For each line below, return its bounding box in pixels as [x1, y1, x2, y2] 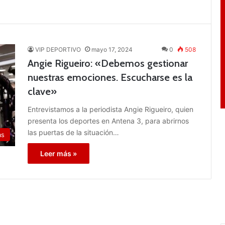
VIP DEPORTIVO [35, 45, 81, 53]
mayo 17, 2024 [91, 45, 133, 53]
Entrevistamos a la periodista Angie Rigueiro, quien [28, 104, 193, 114]
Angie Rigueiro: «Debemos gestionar [28, 57, 188, 69]
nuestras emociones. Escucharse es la [28, 71, 192, 83]
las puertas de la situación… [28, 128, 119, 137]
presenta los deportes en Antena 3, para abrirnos [28, 116, 189, 125]
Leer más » [40, 149, 77, 158]
